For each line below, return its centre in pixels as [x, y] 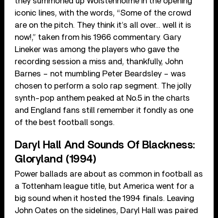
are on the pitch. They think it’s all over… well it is [103, 25]
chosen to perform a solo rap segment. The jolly [103, 86]
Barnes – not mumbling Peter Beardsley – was [100, 74]
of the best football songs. [65, 123]
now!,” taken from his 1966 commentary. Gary [98, 37]
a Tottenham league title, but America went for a [105, 186]
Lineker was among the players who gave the [97, 50]
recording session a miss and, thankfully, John [99, 62]
